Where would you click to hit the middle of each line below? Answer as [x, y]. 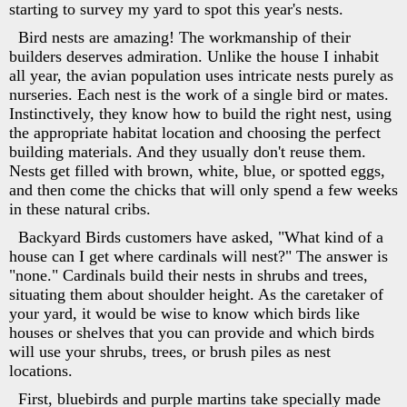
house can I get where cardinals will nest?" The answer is [199, 256]
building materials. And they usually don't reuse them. [188, 151]
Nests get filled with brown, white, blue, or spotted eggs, [197, 170]
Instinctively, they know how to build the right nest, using [200, 113]
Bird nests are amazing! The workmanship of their [184, 37]
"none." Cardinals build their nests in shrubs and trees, [189, 275]
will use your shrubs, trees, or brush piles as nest [170, 351]
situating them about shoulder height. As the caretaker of [196, 294]
